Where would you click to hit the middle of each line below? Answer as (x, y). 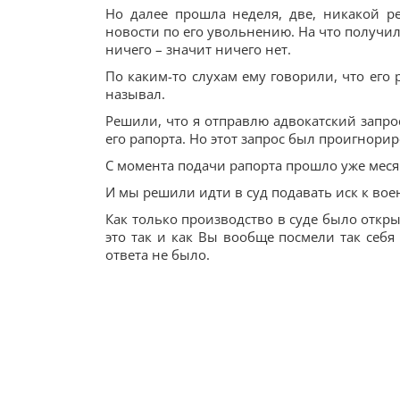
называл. (135, 94)
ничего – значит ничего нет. (198, 49)
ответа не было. (158, 254)
